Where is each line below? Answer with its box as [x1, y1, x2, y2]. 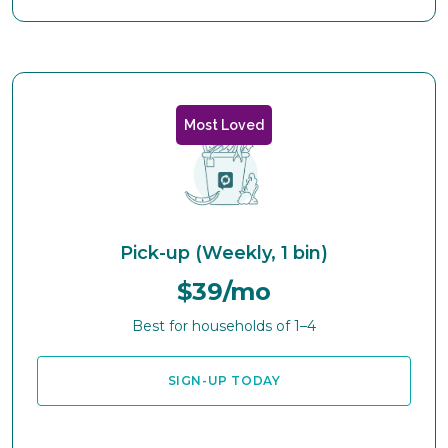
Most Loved [184, 117, 264, 133]
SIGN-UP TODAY [167, 373, 281, 388]
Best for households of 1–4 [132, 317, 316, 335]
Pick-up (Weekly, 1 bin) [120, 242, 328, 264]
